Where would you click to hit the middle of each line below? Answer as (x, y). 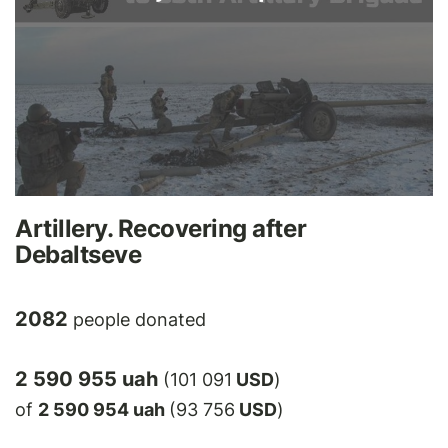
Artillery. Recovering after (161, 228)
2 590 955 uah (89, 378)
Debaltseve (78, 254)
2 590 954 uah (103, 409)
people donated (137, 319)
